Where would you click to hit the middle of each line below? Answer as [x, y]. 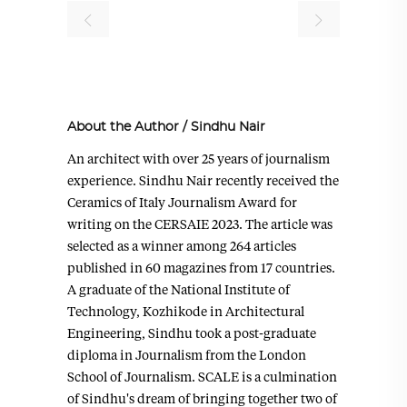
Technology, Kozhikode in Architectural [186, 312]
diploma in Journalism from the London [187, 355]
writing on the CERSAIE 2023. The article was [200, 224]
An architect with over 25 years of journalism [199, 159]
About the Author [123, 128]
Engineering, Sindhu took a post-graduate [192, 333]
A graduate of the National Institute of [179, 290]
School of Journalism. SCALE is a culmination [202, 377]
